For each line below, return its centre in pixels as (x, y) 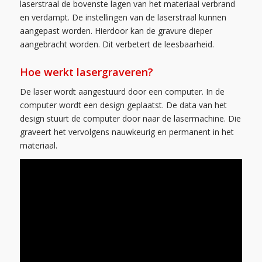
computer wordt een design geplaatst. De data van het (123, 105)
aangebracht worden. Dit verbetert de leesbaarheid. (117, 44)
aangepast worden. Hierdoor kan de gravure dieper (116, 30)
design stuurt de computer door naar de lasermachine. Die (130, 118)
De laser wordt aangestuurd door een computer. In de (122, 91)
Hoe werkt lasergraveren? (86, 72)
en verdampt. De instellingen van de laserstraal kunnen (123, 17)
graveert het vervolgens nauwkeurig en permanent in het (127, 132)
